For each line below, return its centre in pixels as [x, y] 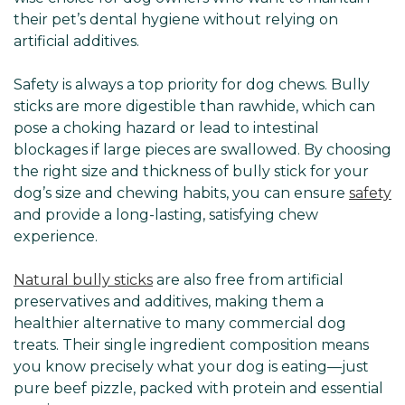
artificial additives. [76, 41]
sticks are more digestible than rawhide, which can [194, 106]
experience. [56, 236]
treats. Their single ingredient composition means [191, 344]
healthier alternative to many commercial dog [180, 323]
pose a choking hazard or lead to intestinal [166, 127]
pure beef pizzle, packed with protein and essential [198, 388]
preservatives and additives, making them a [169, 301]
